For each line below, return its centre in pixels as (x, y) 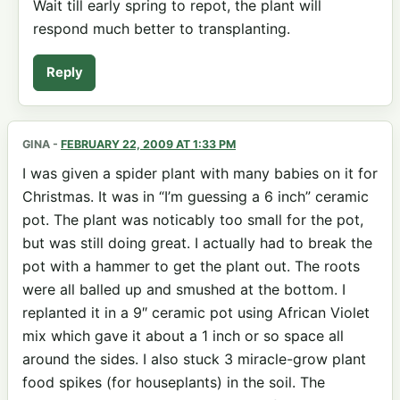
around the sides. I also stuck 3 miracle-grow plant (194, 358)
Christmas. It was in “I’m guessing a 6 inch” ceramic (196, 196)
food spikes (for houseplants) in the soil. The (174, 382)
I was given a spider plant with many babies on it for (200, 173)
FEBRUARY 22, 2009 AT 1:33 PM (148, 145)
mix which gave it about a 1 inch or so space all (183, 335)
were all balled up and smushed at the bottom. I (184, 289)
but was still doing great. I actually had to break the (197, 242)
